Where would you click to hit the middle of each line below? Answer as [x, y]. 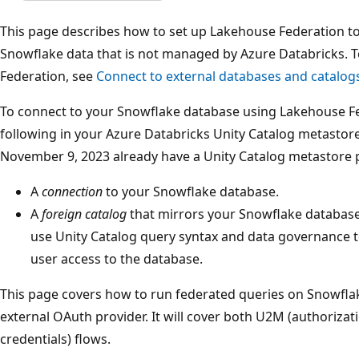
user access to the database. [117, 258]
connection [72, 191]
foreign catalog [84, 214]
